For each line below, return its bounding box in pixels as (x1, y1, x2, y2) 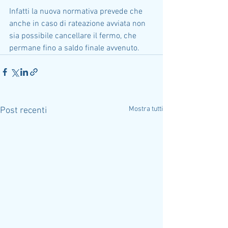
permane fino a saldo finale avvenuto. (9, 43, 139, 53)
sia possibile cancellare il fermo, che (9, 31, 138, 41)
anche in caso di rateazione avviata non (9, 19, 148, 29)
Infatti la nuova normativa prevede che (9, 7, 145, 17)
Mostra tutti (129, 105, 163, 113)
